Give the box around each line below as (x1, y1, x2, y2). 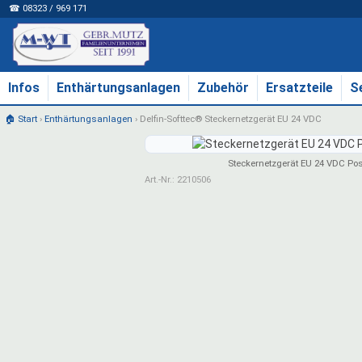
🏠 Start (4, 112, 37, 124)
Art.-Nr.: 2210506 (145, 175, 211, 186)
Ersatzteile (266, 79, 333, 95)
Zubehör (197, 79, 249, 95)
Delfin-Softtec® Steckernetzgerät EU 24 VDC (139, 112, 322, 124)
